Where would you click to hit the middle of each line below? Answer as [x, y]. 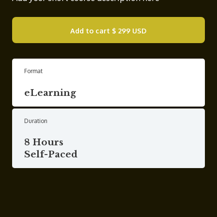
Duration [36, 121]
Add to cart [90, 31]
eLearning [50, 93]
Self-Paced [51, 155]
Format [33, 71]
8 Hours [44, 142]
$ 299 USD [129, 31]
